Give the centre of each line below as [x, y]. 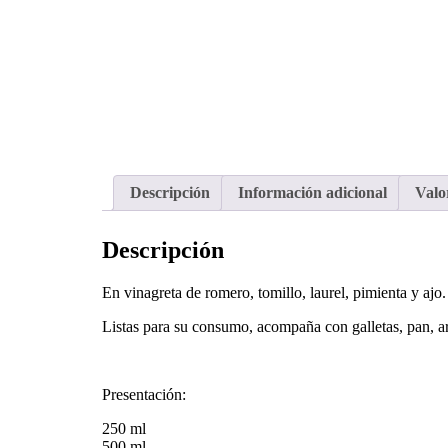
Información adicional [312, 193]
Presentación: [144, 395]
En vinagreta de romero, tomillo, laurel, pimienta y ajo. [274, 293]
